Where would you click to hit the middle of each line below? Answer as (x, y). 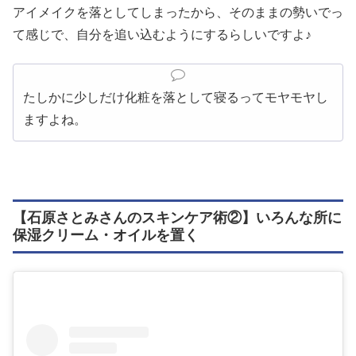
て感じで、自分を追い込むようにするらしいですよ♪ (162, 35)
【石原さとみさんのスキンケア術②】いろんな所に (177, 218)
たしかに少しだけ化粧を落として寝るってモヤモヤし (176, 98)
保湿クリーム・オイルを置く (106, 236)
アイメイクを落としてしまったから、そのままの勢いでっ (178, 13)
